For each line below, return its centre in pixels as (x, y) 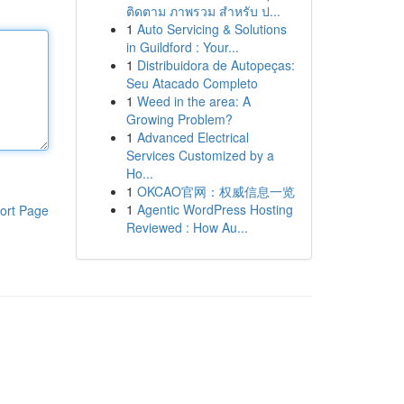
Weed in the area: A (193, 101)
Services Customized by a (200, 155)
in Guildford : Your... (182, 47)
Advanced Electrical (193, 137)
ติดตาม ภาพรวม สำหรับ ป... (203, 11)
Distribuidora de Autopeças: (216, 65)
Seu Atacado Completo (192, 83)
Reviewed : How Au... (187, 227)
